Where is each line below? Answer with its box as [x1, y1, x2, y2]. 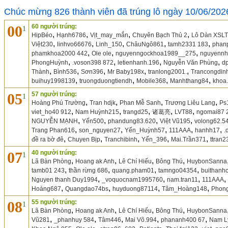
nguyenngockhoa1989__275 [116, 50, 196, 57]
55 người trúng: [32, 198, 77, 206]
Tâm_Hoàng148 [162, 185, 207, 192]
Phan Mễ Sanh [120, 99, 161, 106]
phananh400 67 [161, 216, 205, 223]
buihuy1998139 [32, 77, 75, 84]
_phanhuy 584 [54, 216, 94, 223]
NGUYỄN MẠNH [32, 118, 78, 125]
